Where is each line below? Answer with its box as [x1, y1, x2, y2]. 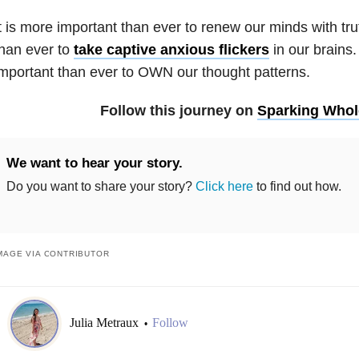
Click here [195, 179, 253, 193]
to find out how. [252, 179, 341, 193]
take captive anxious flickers [73, 41, 269, 58]
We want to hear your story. [6, 155, 183, 171]
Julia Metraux [69, 316, 142, 330]
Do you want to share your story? [6, 179, 196, 193]
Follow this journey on [100, 102, 257, 119]
